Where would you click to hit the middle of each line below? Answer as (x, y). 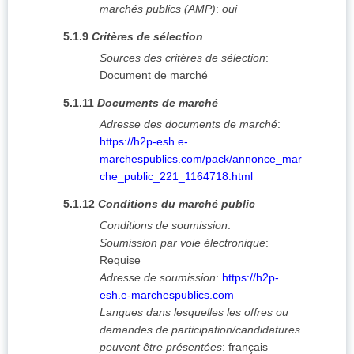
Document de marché (154, 75)
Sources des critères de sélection (183, 58)
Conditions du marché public (177, 204)
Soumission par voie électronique (183, 243)
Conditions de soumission (164, 226)
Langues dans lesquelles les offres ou (194, 313)
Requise (120, 260)
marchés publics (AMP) (158, 9)
